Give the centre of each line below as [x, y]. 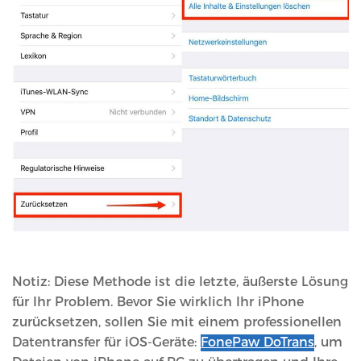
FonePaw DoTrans [257, 342]
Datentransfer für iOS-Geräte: [106, 342]
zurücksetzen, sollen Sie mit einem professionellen [177, 322]
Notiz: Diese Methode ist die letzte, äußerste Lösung [180, 281]
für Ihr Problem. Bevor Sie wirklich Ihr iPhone [158, 301]
